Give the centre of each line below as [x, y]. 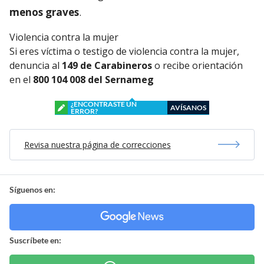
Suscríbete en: [35, 240]
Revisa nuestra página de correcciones [97, 144]
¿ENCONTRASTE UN [104, 104]
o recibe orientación [197, 65]
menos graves [44, 12]
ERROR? [84, 111]
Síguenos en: [32, 189]
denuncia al [36, 65]
